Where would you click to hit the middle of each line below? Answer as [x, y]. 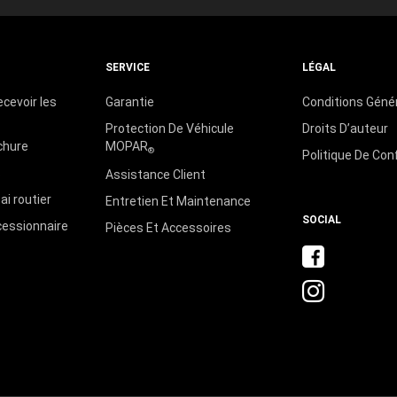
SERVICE [127, 67]
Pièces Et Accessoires [168, 227]
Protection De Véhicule [169, 128]
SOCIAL [322, 219]
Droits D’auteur [346, 128]
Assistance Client [155, 174]
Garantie [129, 101]
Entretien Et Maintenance [178, 201]
